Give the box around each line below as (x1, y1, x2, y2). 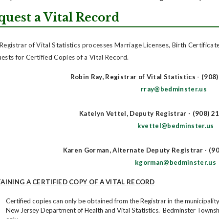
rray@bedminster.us (141, 85, 207, 93)
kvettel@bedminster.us (137, 121, 214, 130)
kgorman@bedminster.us (135, 158, 216, 166)
